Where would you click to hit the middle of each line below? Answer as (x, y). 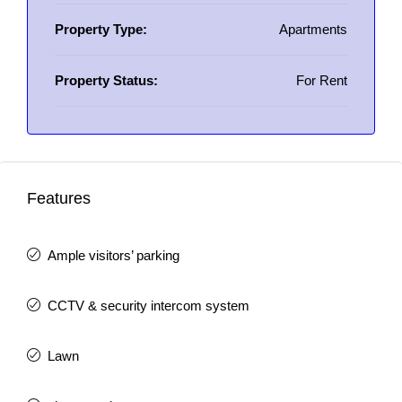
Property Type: (101, 29)
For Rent (322, 80)
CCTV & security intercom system (149, 306)
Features (59, 198)
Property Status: (106, 80)
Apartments (313, 29)
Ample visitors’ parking (114, 255)
